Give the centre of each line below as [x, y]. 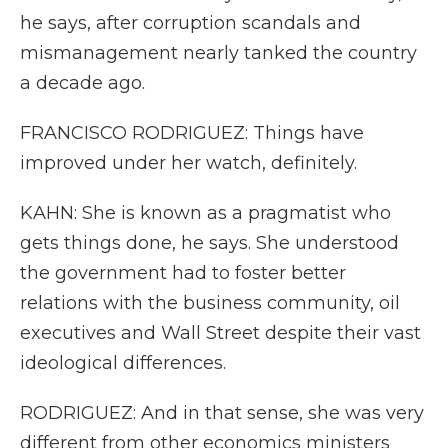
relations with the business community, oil [210, 303]
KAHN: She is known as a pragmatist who [205, 213]
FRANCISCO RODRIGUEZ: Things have [192, 133]
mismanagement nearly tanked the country [218, 53]
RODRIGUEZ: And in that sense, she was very [222, 413]
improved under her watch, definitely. [188, 163]
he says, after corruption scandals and [190, 23]
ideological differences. [123, 363]
